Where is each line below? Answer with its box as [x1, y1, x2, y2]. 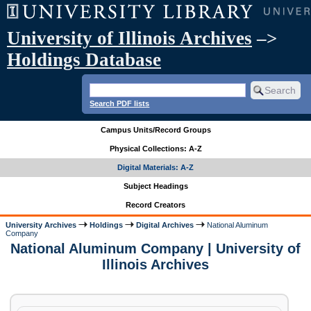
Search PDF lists [90, 99, 150, 108]
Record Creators [126, 201, 185, 210]
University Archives [6, 220, 77, 229]
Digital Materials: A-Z [117, 163, 194, 172]
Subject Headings [123, 182, 188, 191]
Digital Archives [136, 220, 194, 229]
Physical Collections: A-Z [109, 144, 202, 153]
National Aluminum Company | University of [10, 241, 301, 257]
